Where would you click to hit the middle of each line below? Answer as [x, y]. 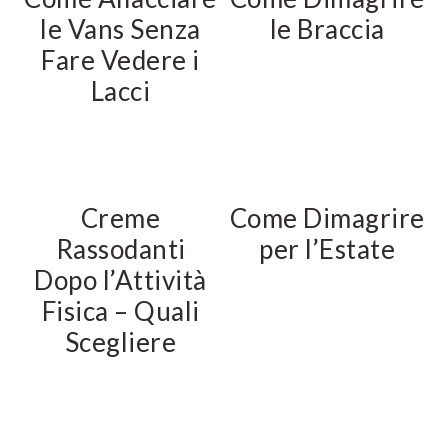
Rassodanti [120, 249]
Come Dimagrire [327, 218]
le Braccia [327, 29]
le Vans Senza [120, 29]
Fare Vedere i [120, 60]
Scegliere [120, 342]
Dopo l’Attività [120, 280]
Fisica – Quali [120, 311]
